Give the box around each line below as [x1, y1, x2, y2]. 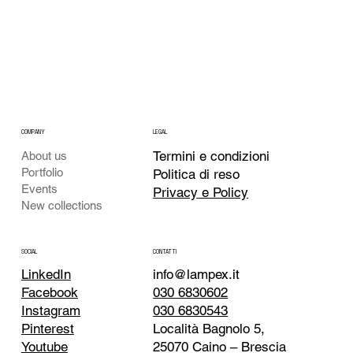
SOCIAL [20, 248, 37, 256]
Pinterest [20, 321, 74, 337]
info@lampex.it [153, 266, 240, 283]
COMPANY [20, 128, 45, 136]
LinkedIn [20, 266, 71, 283]
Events [21, 181, 58, 195]
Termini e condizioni [153, 147, 270, 164]
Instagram [20, 303, 80, 319]
